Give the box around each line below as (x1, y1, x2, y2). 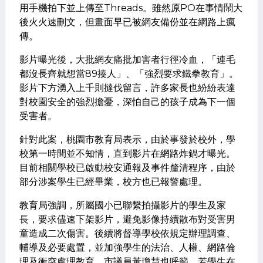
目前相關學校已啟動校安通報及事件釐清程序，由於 (19, 162, 235, 173)
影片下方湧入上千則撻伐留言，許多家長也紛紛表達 (19, 82, 235, 93)
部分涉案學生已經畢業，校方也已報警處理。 (19, 176, 207, 187)
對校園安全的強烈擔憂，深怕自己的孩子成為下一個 (19, 96, 235, 107)
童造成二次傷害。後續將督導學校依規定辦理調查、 (19, 228, 235, 239)
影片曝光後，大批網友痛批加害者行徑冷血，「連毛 (19, 54, 235, 65)
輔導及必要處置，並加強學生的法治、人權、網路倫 (19, 242, 235, 253)
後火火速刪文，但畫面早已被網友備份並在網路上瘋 (19, 16, 235, 28)
